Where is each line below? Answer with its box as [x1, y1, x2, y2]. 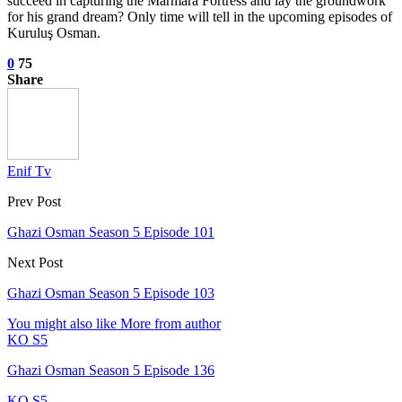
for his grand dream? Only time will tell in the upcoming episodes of [7, 9, 392, 25]
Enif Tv [7, 163, 51, 179]
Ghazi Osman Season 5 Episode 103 [7, 285, 214, 301]
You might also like [7, 316, 117, 332]
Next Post [7, 255, 63, 271]
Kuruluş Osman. [7, 25, 100, 41]
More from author [120, 316, 221, 332]
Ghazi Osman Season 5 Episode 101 [7, 224, 214, 240]
